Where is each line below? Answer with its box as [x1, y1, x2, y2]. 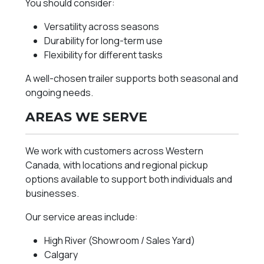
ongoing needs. [25, 86, 94, 100]
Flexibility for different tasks [44, 48, 163, 62]
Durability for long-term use [44, 34, 163, 48]
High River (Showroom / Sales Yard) [44, 234, 196, 247]
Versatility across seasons [44, 20, 160, 34]
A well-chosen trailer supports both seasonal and [25, 72, 239, 85]
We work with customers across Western [25, 144, 204, 158]
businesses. [25, 187, 80, 200]
